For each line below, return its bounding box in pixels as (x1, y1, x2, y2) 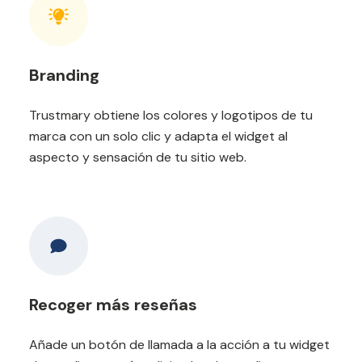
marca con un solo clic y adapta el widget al (29, 127, 288, 145)
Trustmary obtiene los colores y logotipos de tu (29, 106, 313, 124)
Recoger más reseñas (29, 293, 197, 315)
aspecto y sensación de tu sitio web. (29, 148, 246, 166)
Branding (29, 64, 99, 86)
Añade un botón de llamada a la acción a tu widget (29, 335, 330, 353)
